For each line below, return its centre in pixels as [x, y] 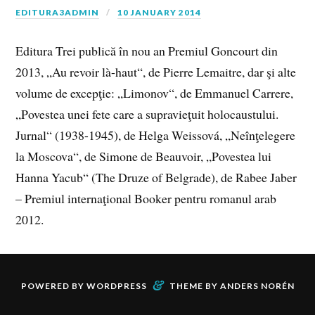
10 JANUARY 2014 [160, 12]
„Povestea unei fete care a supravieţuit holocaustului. [147, 114]
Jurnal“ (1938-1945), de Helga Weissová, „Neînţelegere [156, 135]
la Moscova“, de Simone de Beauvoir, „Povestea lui [144, 156]
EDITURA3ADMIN [58, 12]
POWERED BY [53, 285]
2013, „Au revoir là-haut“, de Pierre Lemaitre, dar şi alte [156, 72]
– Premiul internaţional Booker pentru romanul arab [146, 199]
